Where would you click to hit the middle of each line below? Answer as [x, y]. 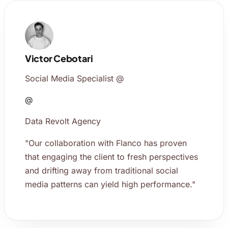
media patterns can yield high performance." [110, 184]
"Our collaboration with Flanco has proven [106, 143]
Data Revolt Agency [63, 121]
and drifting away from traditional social [102, 170]
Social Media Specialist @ [74, 78]
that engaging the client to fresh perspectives [111, 157]
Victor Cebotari [59, 58]
